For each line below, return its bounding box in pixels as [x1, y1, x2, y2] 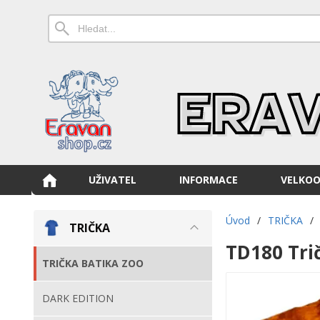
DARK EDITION [42, 291, 114, 305]
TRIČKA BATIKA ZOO [42, 256, 144, 270]
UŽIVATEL [89, 173, 136, 186]
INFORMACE [179, 173, 238, 186]
